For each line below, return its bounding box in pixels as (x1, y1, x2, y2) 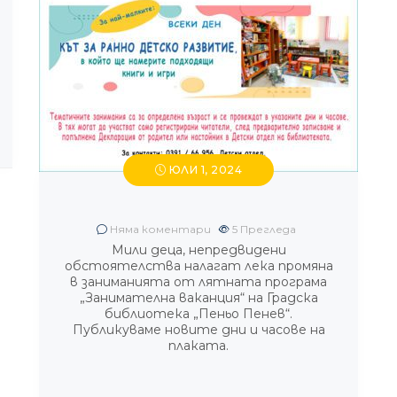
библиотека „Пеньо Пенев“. (105, 306, 292, 322)
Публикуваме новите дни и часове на (72, 322, 325, 338)
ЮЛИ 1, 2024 (166, 163, 243, 176)
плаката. (168, 338, 229, 354)
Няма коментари (107, 222, 211, 236)
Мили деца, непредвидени (111, 242, 286, 258)
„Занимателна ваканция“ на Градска (79, 290, 318, 306)
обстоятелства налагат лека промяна (64, 258, 333, 274)
